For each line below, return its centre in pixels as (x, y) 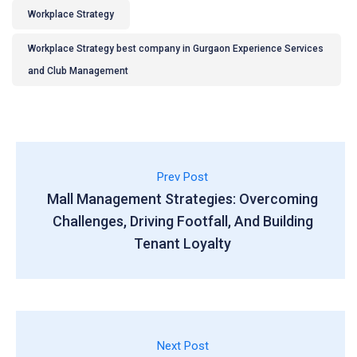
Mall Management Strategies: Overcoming (182, 199)
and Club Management (78, 71)
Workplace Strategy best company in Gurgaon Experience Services (176, 49)
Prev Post (182, 177)
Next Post (182, 346)
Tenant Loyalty (182, 244)
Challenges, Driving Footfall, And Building (182, 222)
